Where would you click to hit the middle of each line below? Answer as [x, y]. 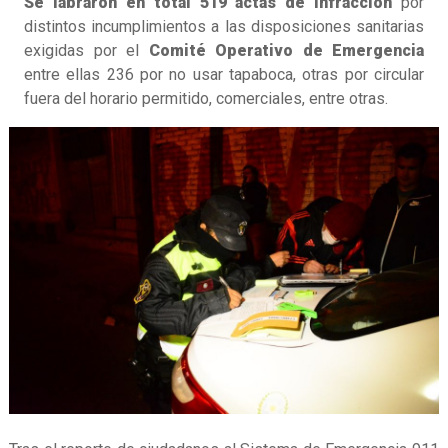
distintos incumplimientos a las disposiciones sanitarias [224, 27]
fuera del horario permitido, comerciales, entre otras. [206, 99]
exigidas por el [86, 51]
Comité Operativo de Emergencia [286, 51]
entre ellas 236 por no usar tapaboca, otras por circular [224, 75]
